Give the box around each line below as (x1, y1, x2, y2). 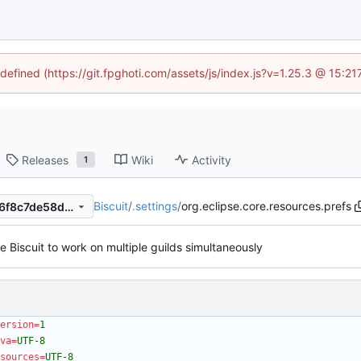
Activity (191, 152, 231, 167)
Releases (22, 152, 69, 167)
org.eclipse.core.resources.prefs (181, 199, 351, 214)
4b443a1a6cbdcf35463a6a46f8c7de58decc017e (64, 199, 73, 214)
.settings (132, 199, 177, 214)
